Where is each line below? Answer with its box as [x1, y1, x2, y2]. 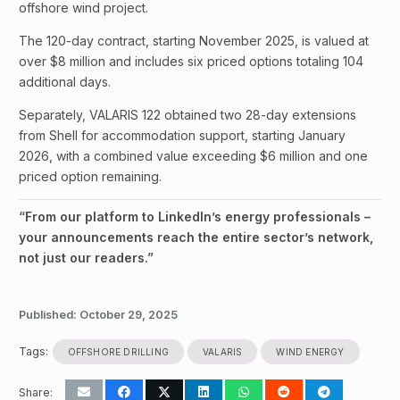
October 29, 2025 [79, 307, 178, 321]
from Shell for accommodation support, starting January [19, 127, 346, 143]
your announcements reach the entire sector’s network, [19, 229, 373, 245]
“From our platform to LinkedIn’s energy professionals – [19, 208, 371, 224]
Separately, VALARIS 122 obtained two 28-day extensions [19, 106, 356, 122]
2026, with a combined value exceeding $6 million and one [19, 147, 368, 163]
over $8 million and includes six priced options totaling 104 [19, 53, 363, 69]
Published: [19, 307, 79, 321]
